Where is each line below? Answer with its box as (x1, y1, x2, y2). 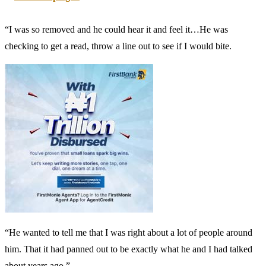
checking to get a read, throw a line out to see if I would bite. (5, 40, 232, 51)
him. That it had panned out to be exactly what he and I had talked (5, 243, 252, 254)
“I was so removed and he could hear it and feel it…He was (5, 24, 228, 34)
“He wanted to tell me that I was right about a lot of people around (5, 227, 252, 237)
